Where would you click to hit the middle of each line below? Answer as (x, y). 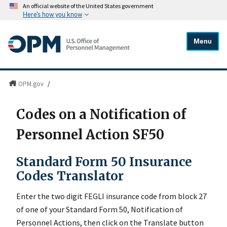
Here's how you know (52, 14)
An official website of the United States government (88, 6)
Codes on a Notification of (101, 115)
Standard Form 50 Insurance (104, 162)
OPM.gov (31, 84)
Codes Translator (70, 176)
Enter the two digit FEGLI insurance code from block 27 (111, 196)
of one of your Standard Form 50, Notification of (100, 209)
